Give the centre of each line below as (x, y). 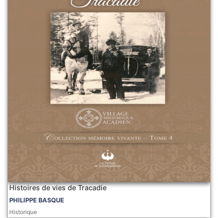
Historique (23, 212)
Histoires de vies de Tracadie (58, 188)
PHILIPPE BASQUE (37, 200)
